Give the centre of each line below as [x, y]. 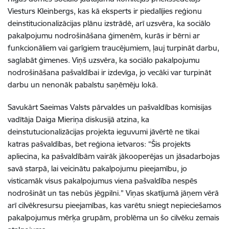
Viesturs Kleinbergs [41, 11]
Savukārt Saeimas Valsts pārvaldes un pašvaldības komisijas [110, 107]
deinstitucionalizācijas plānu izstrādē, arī [77, 23]
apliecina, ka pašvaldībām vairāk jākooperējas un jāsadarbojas [114, 156]
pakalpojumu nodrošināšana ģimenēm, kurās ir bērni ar [104, 35]
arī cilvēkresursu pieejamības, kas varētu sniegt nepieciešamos [114, 205]
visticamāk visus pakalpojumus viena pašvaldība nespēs [102, 180]
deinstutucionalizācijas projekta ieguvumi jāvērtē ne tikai [104, 131]
